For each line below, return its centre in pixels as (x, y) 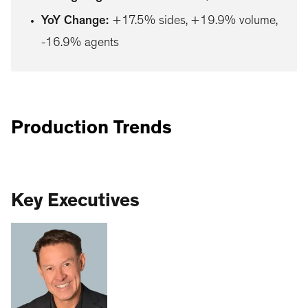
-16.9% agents (80, 44)
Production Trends (91, 130)
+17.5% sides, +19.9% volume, (195, 22)
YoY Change (74, 22)
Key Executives (75, 202)
